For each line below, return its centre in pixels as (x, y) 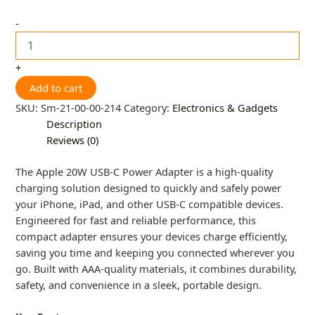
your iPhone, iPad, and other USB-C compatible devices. (150, 204)
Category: (148, 108)
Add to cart (56, 88)
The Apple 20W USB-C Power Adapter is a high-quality (144, 172)
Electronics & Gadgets (225, 108)
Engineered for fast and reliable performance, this (136, 220)
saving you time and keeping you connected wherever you (155, 253)
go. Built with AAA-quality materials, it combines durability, (156, 269)
